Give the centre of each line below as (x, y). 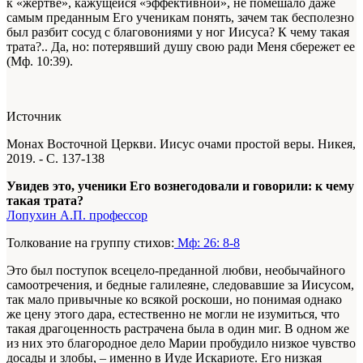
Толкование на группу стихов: (90, 243)
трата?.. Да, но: (49, 47)
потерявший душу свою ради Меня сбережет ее (224, 47)
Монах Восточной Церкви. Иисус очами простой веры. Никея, (181, 144)
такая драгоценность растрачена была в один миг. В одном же (178, 329)
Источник (34, 117)
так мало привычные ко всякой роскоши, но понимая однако (174, 300)
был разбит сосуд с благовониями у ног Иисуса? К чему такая (178, 32)
